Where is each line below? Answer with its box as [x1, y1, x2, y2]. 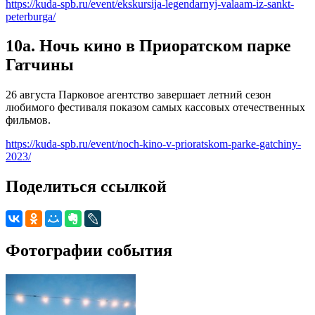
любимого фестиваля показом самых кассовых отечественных [6, 101, 305, 114]
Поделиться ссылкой [6, 177, 167, 196]
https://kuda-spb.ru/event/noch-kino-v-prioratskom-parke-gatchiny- [6, 138, 301, 150]
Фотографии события [6, 241, 172, 260]
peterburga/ [6, 10, 56, 22]
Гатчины [6, 56, 74, 75]
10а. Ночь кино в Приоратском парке [6, 37, 291, 56]
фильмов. [6, 114, 51, 127]
